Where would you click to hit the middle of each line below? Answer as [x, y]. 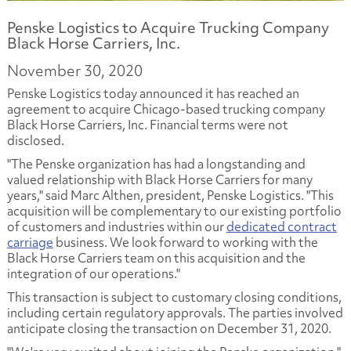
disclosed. [35, 140]
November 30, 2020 [74, 70]
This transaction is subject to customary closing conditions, [174, 297]
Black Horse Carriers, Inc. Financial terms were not [147, 124]
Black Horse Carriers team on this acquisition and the [156, 257]
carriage [30, 242]
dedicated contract [281, 226]
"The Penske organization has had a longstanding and [156, 163]
